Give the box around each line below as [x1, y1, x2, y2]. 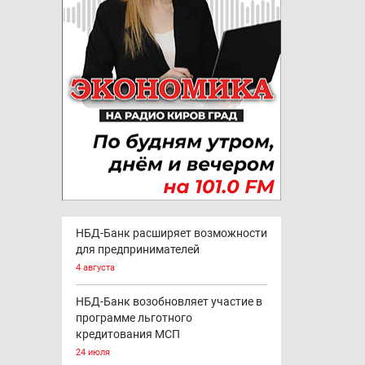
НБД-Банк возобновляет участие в [75, 295, 262, 309]
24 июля [75, 347, 110, 358]
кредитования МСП [75, 328, 180, 341]
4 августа [75, 262, 115, 274]
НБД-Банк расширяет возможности [75, 226, 267, 240]
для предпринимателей [75, 243, 200, 257]
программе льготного [75, 311, 192, 325]
